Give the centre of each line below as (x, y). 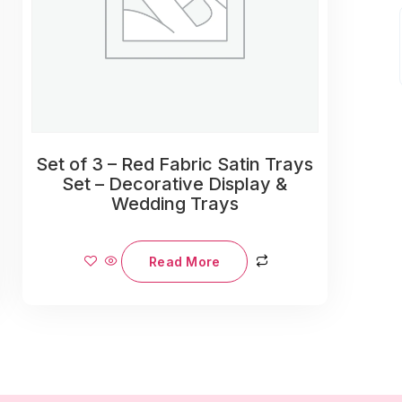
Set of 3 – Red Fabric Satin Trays (175, 164)
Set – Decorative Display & (175, 184)
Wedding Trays (175, 203)
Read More (185, 261)
